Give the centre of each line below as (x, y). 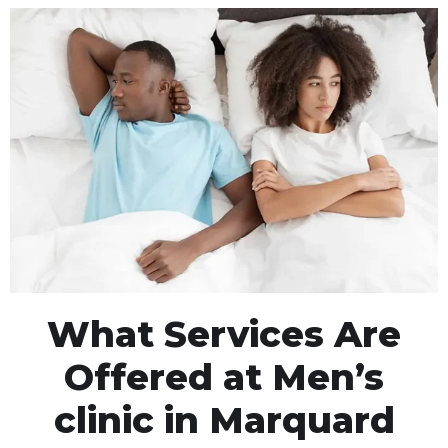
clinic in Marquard (224, 419)
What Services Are (224, 333)
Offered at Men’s (224, 376)
